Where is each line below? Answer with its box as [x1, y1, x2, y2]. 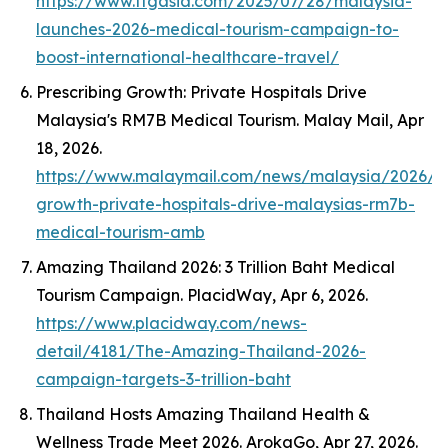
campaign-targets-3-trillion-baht [36, 369, 291, 389]
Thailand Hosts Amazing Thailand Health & [36, 404, 370, 424]
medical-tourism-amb [36, 222, 205, 242]
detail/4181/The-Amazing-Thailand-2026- [36, 341, 366, 361]
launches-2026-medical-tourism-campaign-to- [36, 19, 399, 39]
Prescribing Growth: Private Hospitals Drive [36, 82, 367, 102]
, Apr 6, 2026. [272, 285, 368, 305]
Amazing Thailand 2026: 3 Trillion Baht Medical [36, 257, 395, 277]
